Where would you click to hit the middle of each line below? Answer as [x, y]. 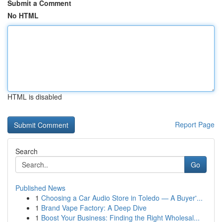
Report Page [195, 124]
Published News [40, 188]
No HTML [23, 15]
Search [27, 151]
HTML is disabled [35, 97]
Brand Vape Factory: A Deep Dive [94, 208]
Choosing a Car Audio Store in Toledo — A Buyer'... [122, 198]
